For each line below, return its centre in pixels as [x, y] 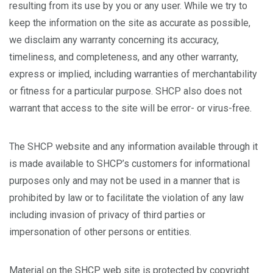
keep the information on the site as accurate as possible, [130, 23]
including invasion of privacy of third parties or [107, 215]
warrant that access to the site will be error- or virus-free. [130, 108]
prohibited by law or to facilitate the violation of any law [126, 198]
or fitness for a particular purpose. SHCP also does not [126, 91]
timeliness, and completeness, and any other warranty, [124, 57]
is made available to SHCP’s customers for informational [129, 164]
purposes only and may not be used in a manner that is [125, 181]
